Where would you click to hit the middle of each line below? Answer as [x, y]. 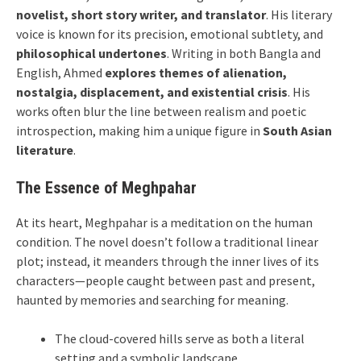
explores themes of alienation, [196, 73]
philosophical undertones [91, 53]
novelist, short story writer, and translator [141, 15]
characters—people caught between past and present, [166, 280]
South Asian [297, 131]
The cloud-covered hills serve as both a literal [180, 338]
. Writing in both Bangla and [244, 53]
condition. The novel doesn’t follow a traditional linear [167, 242]
